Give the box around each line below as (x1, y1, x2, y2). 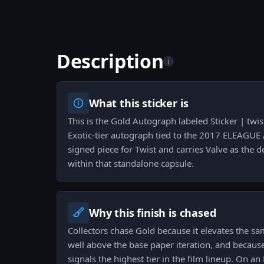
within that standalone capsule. (68, 157, 194, 170)
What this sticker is (89, 96, 189, 111)
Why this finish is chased (89, 206, 216, 220)
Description (57, 48, 164, 74)
